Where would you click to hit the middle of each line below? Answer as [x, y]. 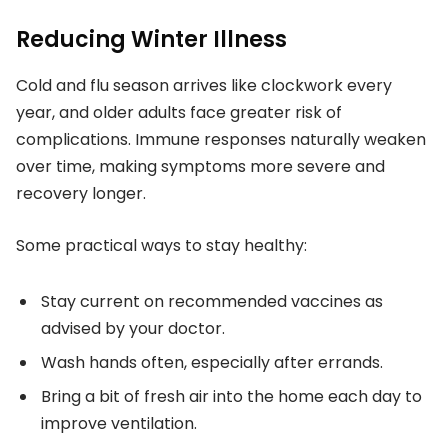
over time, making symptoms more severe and [200, 167]
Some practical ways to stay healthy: [161, 245]
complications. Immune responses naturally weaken [221, 140]
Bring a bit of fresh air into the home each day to [231, 396]
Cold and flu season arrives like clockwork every [204, 86]
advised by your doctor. [133, 328]
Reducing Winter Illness [151, 39]
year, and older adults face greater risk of [179, 113]
